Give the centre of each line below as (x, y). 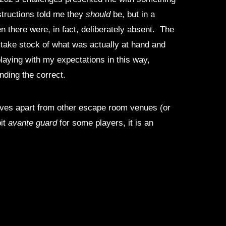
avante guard (33, 122)
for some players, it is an (105, 122)
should (98, 14)
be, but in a (133, 14)
